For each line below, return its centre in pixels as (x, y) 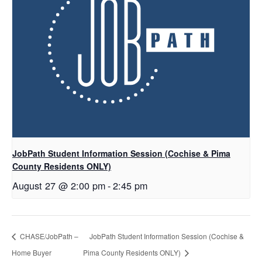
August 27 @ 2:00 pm (59, 186)
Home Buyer (32, 252)
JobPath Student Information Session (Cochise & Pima (121, 154)
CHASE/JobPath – (48, 236)
